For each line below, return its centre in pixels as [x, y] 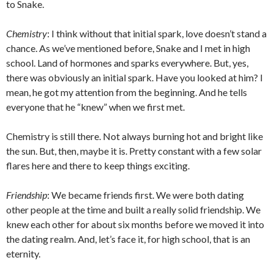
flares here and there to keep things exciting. [98, 165]
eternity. [23, 254]
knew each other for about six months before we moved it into [135, 224]
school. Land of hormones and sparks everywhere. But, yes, [127, 63]
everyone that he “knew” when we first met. [95, 107]
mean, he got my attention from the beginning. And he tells [127, 92]
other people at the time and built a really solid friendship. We [133, 209]
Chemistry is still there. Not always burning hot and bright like [135, 136]
